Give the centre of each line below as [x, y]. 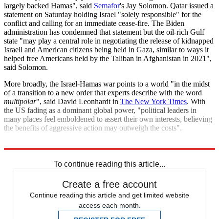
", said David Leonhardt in [78, 102]
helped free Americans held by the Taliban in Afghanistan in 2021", [108, 59]
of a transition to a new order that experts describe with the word [103, 93]
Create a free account [109, 185]
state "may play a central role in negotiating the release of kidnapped [109, 41]
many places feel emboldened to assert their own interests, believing [108, 119]
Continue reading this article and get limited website [109, 195]
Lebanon [152, 153]
